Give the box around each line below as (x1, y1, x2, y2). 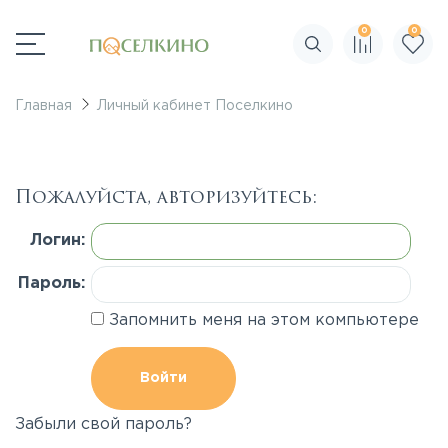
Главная (15, 100, 72, 112)
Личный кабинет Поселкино (97, 100, 293, 112)
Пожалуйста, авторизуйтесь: (15, 184, 317, 210)
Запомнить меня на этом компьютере (104, 313, 419, 328)
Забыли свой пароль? (15, 417, 192, 432)
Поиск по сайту (311, 45, 421, 58)
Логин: (30, 233, 85, 248)
